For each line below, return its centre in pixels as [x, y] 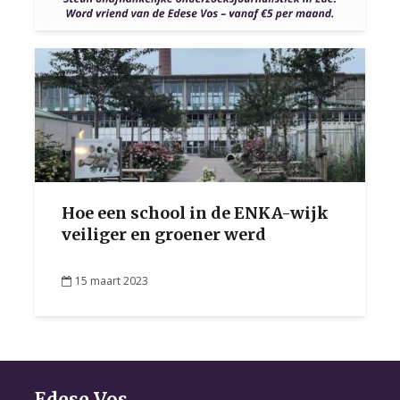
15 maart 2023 [112, 280]
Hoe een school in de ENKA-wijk [195, 213]
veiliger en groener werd [164, 234]
